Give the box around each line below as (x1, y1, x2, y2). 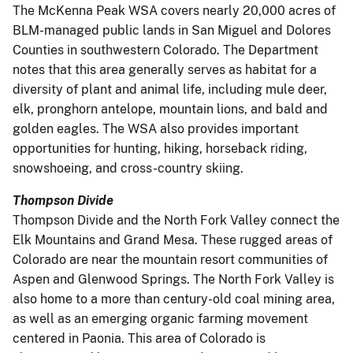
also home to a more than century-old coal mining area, (13, 291, 335, 307)
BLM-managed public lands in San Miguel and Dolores (13, 22, 331, 38)
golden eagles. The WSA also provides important (13, 121, 299, 136)
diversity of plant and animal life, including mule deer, (13, 81, 327, 97)
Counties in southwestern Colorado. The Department (13, 42, 318, 58)
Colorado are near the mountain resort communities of (13, 251, 328, 267)
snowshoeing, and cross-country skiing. (13, 160, 243, 176)
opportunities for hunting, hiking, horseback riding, (13, 140, 307, 156)
